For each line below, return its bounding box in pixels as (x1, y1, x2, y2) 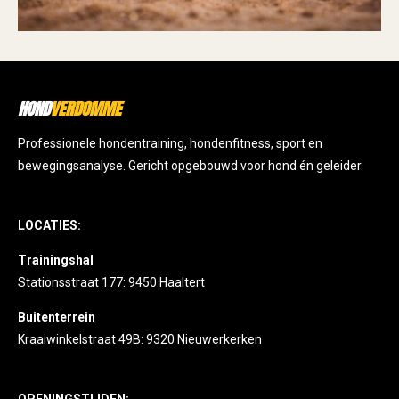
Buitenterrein (18, 309, 95, 324)
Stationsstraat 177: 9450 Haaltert (18, 274, 205, 289)
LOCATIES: (18, 217, 81, 232)
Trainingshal (18, 252, 94, 267)
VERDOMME (50, 95, 121, 121)
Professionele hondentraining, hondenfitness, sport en (18, 135, 322, 151)
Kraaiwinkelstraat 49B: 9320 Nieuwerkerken (18, 331, 262, 346)
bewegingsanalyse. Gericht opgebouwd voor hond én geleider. (18, 158, 363, 173)
